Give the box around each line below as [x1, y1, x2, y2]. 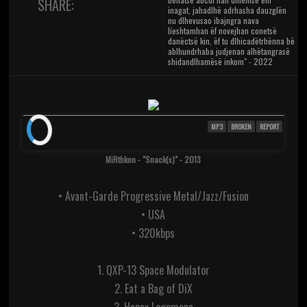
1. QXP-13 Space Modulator [97, 262, 210, 279]
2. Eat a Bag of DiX [114, 280, 193, 297]
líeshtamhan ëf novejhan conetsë [168, 25, 278, 37]
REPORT [260, 121, 280, 132]
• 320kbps [132, 225, 175, 242]
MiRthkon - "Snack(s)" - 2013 [106, 153, 201, 166]
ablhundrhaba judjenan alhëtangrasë [168, 45, 291, 58]
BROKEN [231, 121, 252, 132]
